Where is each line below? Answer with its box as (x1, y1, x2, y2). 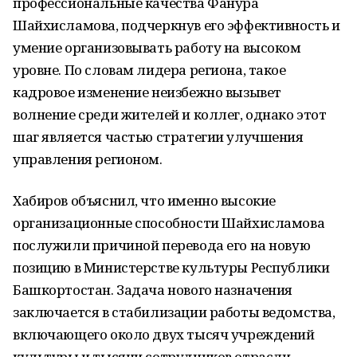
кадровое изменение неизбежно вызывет (13, 83, 281, 101)
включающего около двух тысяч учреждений (13, 325, 315, 343)
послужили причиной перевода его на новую (13, 236, 311, 254)
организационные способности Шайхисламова (13, 214, 325, 232)
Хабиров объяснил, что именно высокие (13, 191, 276, 210)
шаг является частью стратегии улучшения (13, 127, 304, 146)
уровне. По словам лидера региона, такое (13, 61, 286, 79)
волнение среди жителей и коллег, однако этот (13, 105, 327, 124)
